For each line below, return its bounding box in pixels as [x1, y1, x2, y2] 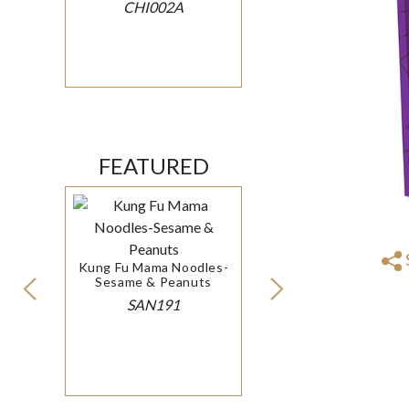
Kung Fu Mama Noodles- [78, 259, 229, 276]
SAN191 [127, 296, 180, 314]
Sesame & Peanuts [95, 274, 212, 290]
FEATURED [98, 152, 209, 180]
